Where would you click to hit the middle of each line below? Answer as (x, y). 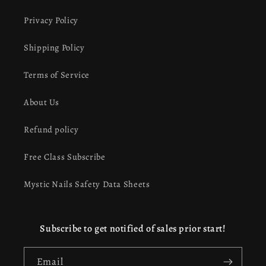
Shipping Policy (54, 47)
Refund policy (51, 129)
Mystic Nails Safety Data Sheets (87, 184)
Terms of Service (57, 75)
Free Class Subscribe (65, 156)
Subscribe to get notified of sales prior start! (133, 229)
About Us (42, 102)
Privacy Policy (51, 20)
